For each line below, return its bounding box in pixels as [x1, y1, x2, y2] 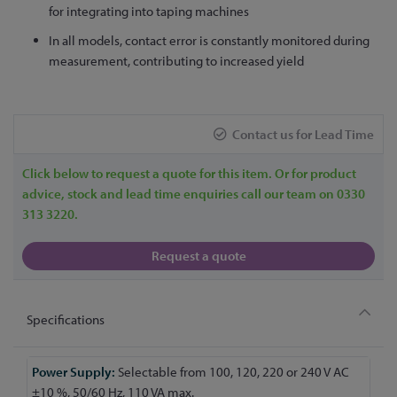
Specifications [27, 310, 105, 328]
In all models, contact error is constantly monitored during [49, 31, 370, 49]
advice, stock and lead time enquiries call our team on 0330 [22, 184, 365, 202]
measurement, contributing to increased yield [49, 51, 304, 69]
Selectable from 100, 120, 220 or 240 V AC [115, 363, 349, 381]
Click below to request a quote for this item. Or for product [22, 164, 356, 182]
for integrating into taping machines [49, 2, 249, 19]
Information [26, 377, 91, 394]
